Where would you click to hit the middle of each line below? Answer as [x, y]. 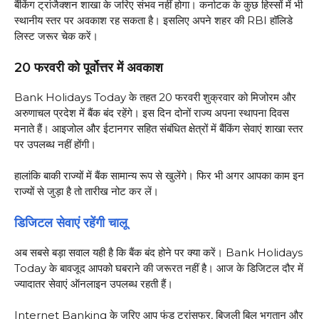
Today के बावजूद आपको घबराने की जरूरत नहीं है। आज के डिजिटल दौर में [159, 268]
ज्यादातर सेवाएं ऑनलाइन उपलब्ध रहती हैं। [94, 283]
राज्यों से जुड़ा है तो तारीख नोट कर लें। [87, 192]
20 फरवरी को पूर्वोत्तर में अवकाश [89, 67]
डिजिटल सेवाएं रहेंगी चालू [71, 223]
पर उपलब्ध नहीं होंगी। [55, 144]
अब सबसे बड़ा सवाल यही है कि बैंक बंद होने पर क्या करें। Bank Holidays [158, 252]
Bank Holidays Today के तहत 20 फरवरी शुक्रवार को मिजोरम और [155, 97]
